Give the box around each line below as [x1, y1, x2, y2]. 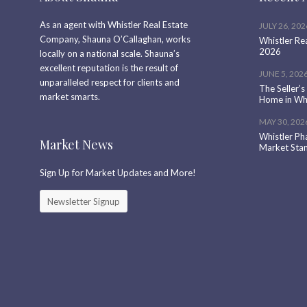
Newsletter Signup [47, 196, 120, 208]
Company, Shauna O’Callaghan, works [39, 34, 191, 45]
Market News [39, 136, 113, 153]
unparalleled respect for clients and [39, 77, 180, 88]
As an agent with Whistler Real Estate [39, 19, 188, 31]
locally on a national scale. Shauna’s [39, 48, 180, 60]
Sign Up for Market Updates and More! [39, 167, 196, 179]
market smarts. [39, 91, 100, 103]
